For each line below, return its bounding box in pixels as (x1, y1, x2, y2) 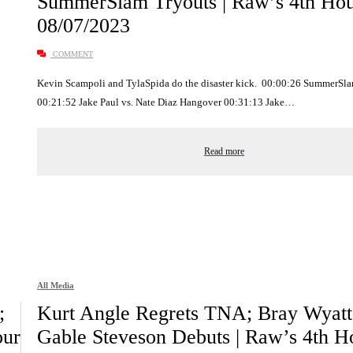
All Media (37, 280, 74, 290)
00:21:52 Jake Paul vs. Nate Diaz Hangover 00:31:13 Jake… (37, 96, 295, 109)
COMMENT (50, 50, 93, 59)
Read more (204, 146, 244, 158)
